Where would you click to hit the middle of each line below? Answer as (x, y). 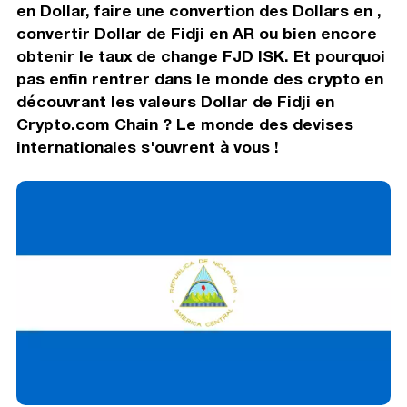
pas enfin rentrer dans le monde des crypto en (199, 78)
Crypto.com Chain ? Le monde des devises (184, 124)
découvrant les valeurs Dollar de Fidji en (175, 101)
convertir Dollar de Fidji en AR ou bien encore (196, 33)
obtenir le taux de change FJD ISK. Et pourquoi (200, 55)
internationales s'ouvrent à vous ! (147, 146)
